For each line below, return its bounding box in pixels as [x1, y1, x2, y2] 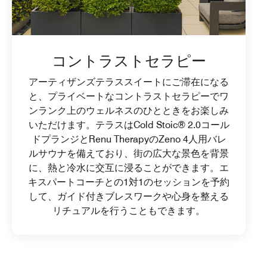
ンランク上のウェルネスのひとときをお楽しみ [29, 104, 229, 116]
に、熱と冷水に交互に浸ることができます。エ [29, 162, 229, 173]
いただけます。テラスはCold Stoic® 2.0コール [28, 119, 229, 131]
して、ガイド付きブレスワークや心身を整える [29, 190, 229, 202]
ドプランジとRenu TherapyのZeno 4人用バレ [31, 133, 226, 145]
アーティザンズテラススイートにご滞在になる [29, 76, 229, 88]
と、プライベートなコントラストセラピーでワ [29, 90, 229, 102]
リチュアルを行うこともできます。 [52, 204, 205, 216]
